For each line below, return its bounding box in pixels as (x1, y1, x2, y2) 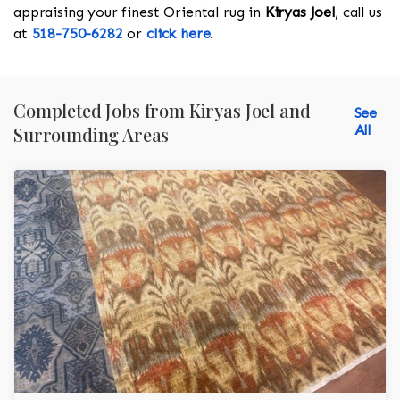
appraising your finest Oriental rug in (13, 4, 265, 21)
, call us (335, 4, 382, 21)
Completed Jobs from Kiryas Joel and (13, 98, 311, 123)
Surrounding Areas (13, 122, 170, 147)
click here (146, 25, 211, 43)
